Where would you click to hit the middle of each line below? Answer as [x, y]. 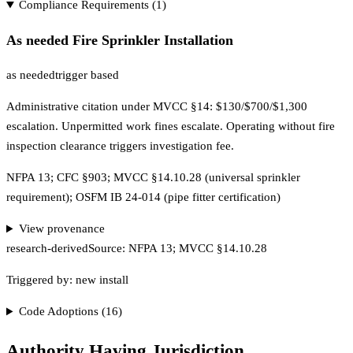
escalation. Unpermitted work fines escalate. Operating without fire [171, 126]
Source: [108, 249]
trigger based [87, 75]
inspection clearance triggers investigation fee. [120, 146]
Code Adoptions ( [62, 312]
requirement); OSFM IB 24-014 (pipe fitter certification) [143, 197]
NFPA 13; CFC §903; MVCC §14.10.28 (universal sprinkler [153, 178]
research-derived [47, 249]
